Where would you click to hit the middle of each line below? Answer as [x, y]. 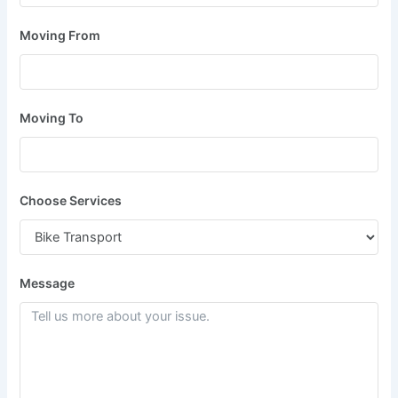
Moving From [60, 36]
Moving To [52, 118]
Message [48, 283]
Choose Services [71, 201]
